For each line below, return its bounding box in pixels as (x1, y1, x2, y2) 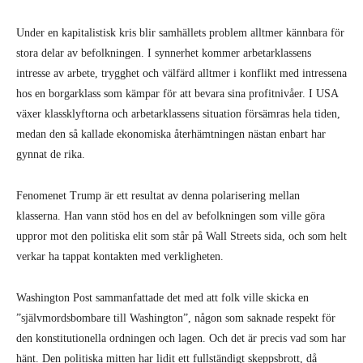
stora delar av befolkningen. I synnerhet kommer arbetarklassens (16, 47, 311, 59)
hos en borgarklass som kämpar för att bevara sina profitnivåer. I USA (16, 88, 338, 100)
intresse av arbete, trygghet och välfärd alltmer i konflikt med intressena (16, 67, 347, 79)
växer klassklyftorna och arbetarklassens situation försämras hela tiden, (16, 108, 340, 120)
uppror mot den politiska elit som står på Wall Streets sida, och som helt (16, 230, 347, 242)
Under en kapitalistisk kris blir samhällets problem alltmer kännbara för (16, 27, 344, 39)
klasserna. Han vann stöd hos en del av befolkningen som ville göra (16, 210, 325, 222)
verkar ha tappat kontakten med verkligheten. (16, 250, 224, 263)
